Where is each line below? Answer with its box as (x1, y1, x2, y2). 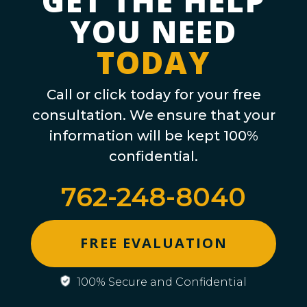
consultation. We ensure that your (32, 106, 275, 123)
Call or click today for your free (46, 86, 261, 103)
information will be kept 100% (49, 127, 258, 144)
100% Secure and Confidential (74, 275, 247, 288)
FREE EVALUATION (79, 234, 228, 253)
